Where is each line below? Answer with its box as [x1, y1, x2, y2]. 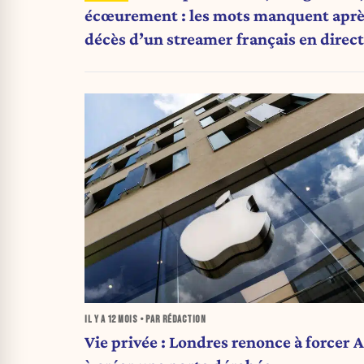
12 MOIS [106, 314, 137, 327]
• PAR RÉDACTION [137, 314, 206, 327]
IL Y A [84, 314, 107, 327]
